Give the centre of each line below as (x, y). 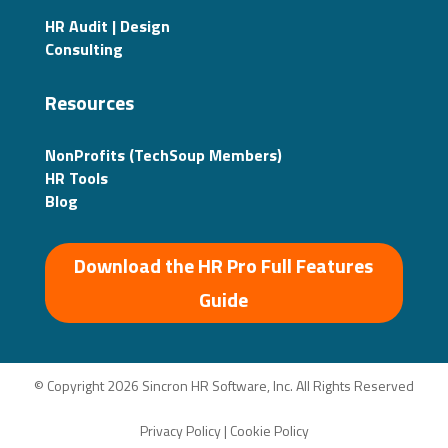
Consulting (83, 48)
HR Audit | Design (107, 25)
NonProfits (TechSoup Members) (163, 154)
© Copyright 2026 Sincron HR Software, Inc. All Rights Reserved (224, 385)
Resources (89, 102)
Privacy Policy (180, 430)
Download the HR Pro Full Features (224, 265)
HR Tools (76, 177)
